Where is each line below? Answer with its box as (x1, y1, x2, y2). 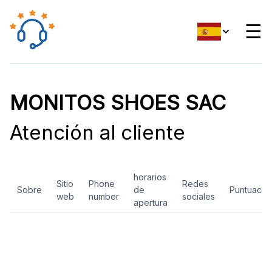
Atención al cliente (10, 120, 185, 144)
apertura (134, 197, 168, 208)
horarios (134, 172, 166, 182)
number (89, 191, 119, 202)
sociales (182, 191, 215, 202)
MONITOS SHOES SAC (10, 90, 226, 115)
